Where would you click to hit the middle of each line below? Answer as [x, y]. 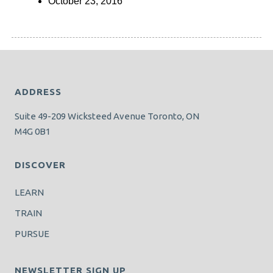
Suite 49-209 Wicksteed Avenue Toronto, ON [107, 116]
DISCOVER [40, 165]
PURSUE [32, 234]
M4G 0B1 [33, 131]
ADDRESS [38, 92]
